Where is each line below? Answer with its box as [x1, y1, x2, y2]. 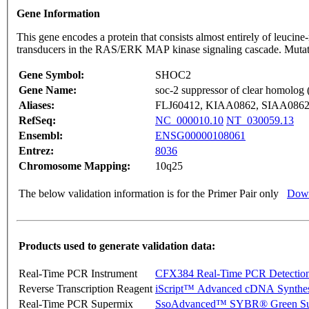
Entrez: [19, 145, 54, 157]
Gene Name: [19, 84, 77, 97]
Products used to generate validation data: [19, 240, 215, 252]
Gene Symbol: [19, 69, 84, 81]
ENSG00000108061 [155, 130, 246, 142]
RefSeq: [19, 114, 56, 127]
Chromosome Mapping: [19, 160, 130, 172]
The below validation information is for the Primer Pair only [19, 188, 279, 200]
